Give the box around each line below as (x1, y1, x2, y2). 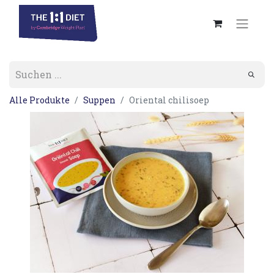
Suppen (83, 94, 116, 106)
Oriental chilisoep (129, 94, 209, 106)
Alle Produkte (9, 94, 70, 106)
